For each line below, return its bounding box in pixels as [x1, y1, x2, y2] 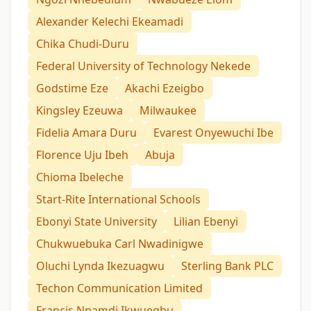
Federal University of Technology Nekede [36, 58, 251, 74]
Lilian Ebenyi [174, 214, 238, 230]
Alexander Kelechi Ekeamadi [36, 14, 183, 30]
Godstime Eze [36, 81, 108, 96]
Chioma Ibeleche [36, 169, 124, 185]
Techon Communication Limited [36, 280, 203, 296]
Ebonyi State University [36, 214, 157, 230]
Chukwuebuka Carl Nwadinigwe [36, 236, 203, 252]
